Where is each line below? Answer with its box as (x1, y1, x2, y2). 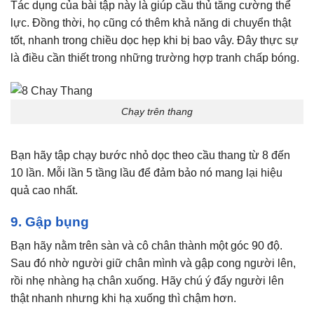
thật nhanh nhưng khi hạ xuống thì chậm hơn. (11, 292, 236, 305)
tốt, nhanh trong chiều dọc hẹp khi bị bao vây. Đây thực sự (11, 34, 299, 47)
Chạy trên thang (121, 105, 193, 117)
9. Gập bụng (11, 214, 89, 229)
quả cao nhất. (11, 184, 78, 196)
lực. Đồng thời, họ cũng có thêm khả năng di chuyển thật (11, 17, 291, 29)
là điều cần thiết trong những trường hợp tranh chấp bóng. (11, 52, 299, 64)
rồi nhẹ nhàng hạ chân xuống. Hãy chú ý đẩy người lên (11, 275, 284, 287)
